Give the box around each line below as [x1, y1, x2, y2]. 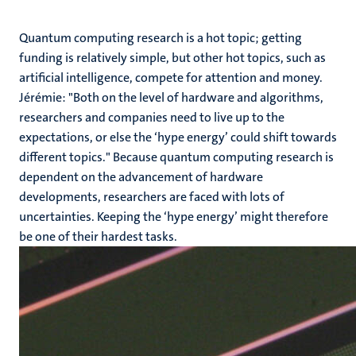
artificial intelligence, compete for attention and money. [19, 69, 323, 86]
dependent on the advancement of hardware [19, 168, 263, 185]
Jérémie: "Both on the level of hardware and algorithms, [19, 89, 323, 106]
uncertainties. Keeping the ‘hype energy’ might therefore [19, 208, 328, 225]
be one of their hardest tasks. [19, 228, 180, 245]
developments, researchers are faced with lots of [19, 188, 284, 205]
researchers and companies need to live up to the [19, 109, 284, 126]
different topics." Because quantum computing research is [19, 149, 334, 165]
